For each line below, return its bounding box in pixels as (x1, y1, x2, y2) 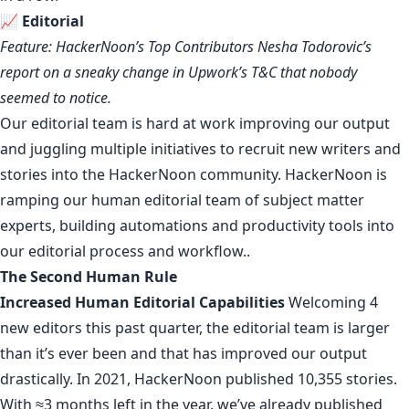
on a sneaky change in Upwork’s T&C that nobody (43, 61, 357, 82)
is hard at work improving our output (128, 112, 390, 133)
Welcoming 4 (285, 291, 378, 312)
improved (221, 342, 288, 363)
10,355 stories (298, 368, 393, 389)
